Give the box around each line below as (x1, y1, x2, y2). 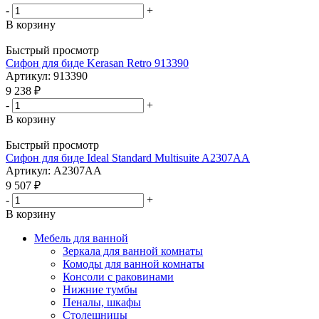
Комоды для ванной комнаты (63, 257, 204, 270)
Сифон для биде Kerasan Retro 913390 (6, 56, 189, 69)
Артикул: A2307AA (6, 164, 102, 177)
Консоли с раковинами (63, 270, 174, 283)
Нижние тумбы (63, 283, 137, 296)
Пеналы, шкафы (63, 296, 141, 308)
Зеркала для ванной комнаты (63, 244, 203, 257)
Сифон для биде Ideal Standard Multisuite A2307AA (6, 151, 250, 164)
